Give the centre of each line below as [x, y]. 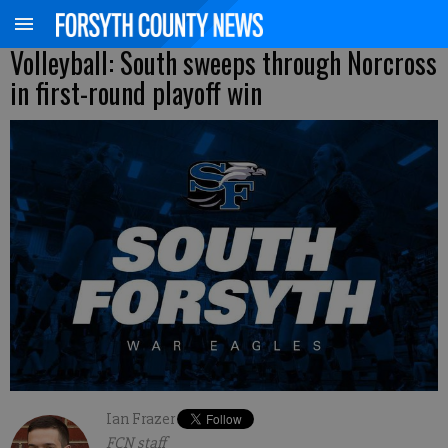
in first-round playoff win [136, 92]
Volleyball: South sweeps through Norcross [223, 62]
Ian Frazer [140, 418]
